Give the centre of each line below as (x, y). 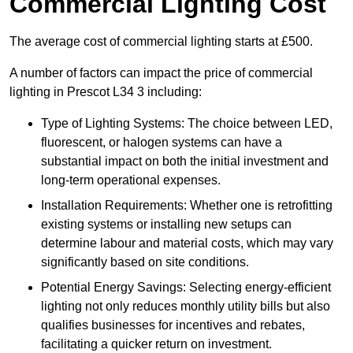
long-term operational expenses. (131, 180)
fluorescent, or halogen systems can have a (162, 143)
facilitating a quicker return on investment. (156, 344)
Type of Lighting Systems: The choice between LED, (187, 124)
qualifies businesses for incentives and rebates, (173, 325)
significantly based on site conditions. (145, 262)
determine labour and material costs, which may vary (187, 243)
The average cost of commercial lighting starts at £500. (161, 42)
